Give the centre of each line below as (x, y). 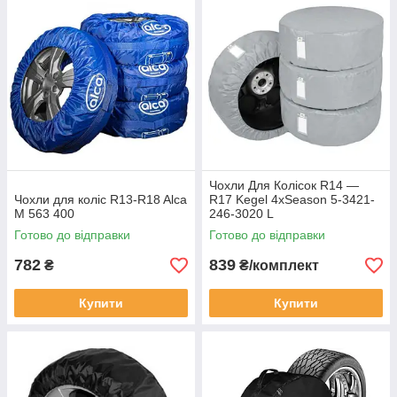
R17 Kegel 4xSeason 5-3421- (292, 199)
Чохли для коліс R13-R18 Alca (101, 199)
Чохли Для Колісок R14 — (284, 185)
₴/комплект (277, 265)
